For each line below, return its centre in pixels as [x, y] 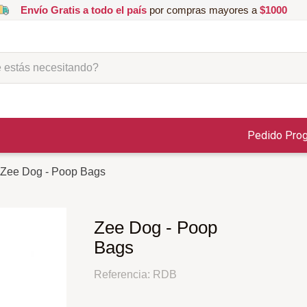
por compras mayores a [203, 10]
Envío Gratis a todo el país [83, 10]
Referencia [120, 275]
